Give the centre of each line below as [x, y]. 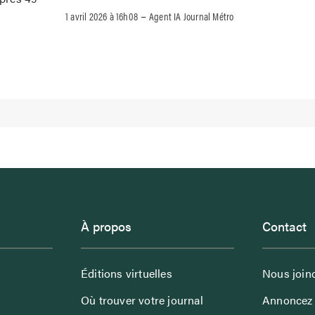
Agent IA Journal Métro [192, 15]
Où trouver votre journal [142, 300]
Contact [284, 226]
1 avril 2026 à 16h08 [102, 15]
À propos [106, 226]
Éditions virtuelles [126, 274]
